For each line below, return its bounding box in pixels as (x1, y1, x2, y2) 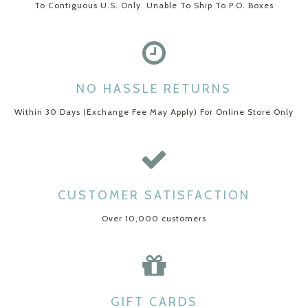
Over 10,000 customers (102, 213, 206, 224)
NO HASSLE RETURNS (76, 81, 232, 97)
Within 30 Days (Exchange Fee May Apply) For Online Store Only (14, 107, 294, 118)
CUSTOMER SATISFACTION (58, 188, 250, 203)
